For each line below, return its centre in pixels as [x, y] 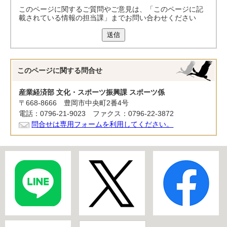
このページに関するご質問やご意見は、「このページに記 [111, 9]
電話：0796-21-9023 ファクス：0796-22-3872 [97, 113]
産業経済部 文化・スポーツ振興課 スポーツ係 [92, 92]
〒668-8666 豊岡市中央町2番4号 [74, 103]
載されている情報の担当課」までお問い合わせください [108, 18]
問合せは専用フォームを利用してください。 [103, 124]
